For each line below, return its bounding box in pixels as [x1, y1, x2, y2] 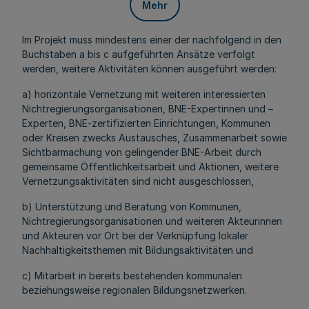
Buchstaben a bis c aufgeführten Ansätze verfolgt [22, 48, 255, 60]
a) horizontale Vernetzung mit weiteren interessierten [22, 88, 266, 100]
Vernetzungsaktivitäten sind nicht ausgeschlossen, [22, 175, 254, 187]
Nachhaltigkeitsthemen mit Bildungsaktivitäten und [22, 244, 253, 256]
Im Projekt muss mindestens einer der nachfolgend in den [22, 34, 281, 46]
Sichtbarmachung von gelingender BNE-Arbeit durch [22, 146, 261, 158]
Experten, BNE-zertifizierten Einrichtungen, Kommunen [22, 117, 270, 129]
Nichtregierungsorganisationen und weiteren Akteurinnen [22, 215, 282, 227]
